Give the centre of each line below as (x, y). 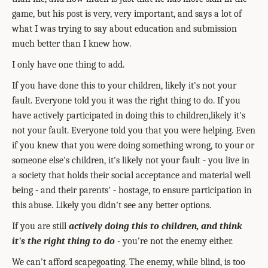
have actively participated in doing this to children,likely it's (129, 115)
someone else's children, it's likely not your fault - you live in (131, 160)
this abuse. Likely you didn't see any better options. (112, 205)
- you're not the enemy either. (174, 241)
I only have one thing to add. (68, 65)
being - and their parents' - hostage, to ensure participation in (132, 190)
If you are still (40, 226)
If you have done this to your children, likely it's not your (124, 86)
